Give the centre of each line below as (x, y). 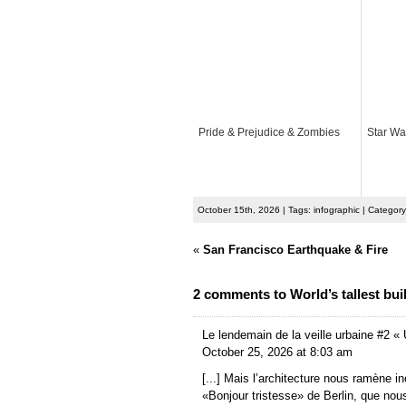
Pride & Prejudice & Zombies (269, 133)
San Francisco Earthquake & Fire (295, 250)
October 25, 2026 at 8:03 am (277, 353)
